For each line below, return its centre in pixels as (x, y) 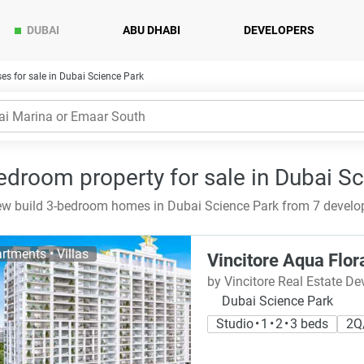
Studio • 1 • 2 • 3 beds (272, 324)
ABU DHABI (152, 30)
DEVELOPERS (279, 30)
